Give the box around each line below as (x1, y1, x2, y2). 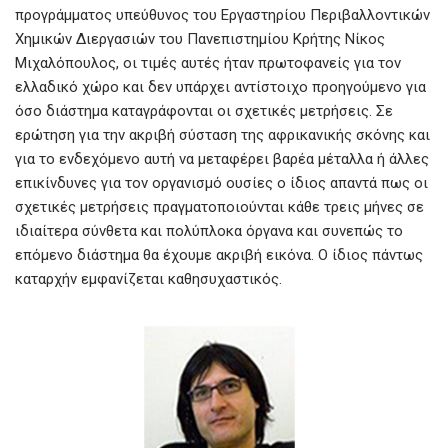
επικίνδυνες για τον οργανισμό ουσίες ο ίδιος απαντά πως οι (15, 173, 428, 192)
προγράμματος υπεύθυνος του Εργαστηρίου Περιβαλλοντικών (15, 5, 430, 24)
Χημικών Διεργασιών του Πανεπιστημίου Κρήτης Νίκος (15, 29, 385, 48)
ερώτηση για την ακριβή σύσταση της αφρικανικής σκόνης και (15, 125, 430, 144)
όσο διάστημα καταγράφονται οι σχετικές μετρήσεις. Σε (15, 101, 393, 120)
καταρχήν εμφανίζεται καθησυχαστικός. (15, 269, 282, 288)
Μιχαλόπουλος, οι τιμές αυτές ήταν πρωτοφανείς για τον (15, 53, 401, 72)
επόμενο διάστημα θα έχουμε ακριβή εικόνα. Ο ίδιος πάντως (15, 245, 423, 264)
